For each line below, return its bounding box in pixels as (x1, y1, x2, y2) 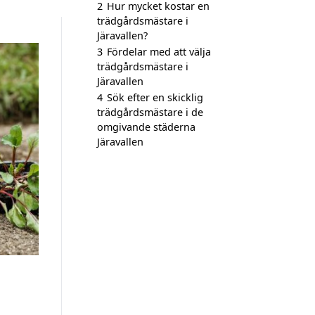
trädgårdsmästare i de (97, 105, 203, 119)
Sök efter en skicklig (107, 91, 203, 104)
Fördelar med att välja (107, 45, 211, 58)
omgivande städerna (97, 120, 195, 134)
